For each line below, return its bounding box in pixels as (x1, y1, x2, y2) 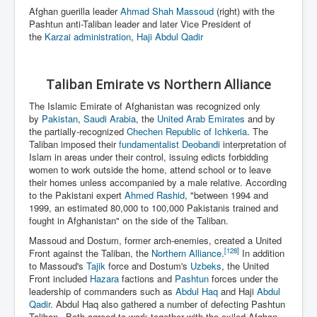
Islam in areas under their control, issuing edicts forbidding (29, 149, 268, 163)
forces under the (209, 271, 278, 285)
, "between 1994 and (185, 188, 268, 202)
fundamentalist (119, 137, 179, 151)
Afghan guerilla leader (29, 4, 120, 18)
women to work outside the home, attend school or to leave (29, 162, 271, 176)
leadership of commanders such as (29, 284, 175, 298)
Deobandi (182, 137, 220, 151)
